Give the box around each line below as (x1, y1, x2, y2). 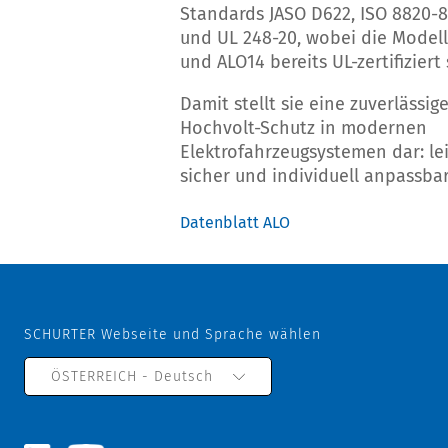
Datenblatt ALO (180, 213, 290, 232)
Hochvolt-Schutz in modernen (180, 117, 427, 139)
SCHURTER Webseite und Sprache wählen (24, 326, 321, 343)
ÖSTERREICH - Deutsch (51, 368, 213, 385)
